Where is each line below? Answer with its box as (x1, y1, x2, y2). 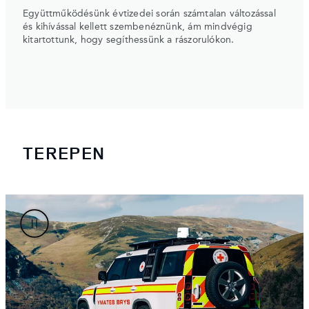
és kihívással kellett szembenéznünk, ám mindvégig (23, 21, 252, 32)
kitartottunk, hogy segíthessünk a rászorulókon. (23, 34, 235, 45)
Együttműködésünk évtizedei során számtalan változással (23, 8, 276, 19)
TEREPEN (23, 141, 106, 166)
